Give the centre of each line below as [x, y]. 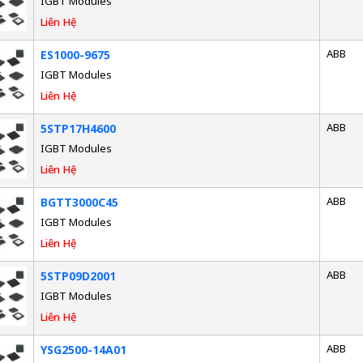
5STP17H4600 [78, 128]
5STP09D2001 [78, 275]
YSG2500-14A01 [83, 349]
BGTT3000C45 [79, 202]
